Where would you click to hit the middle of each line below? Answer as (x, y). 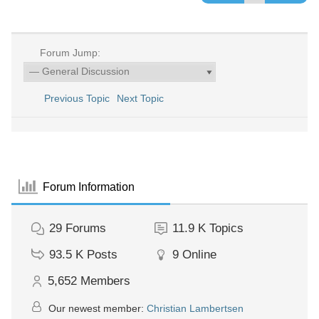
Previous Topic (74, 98)
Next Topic (143, 98)
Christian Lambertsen (195, 308)
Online (199, 255)
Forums (86, 228)
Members (105, 281)
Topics (226, 228)
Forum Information (89, 187)
